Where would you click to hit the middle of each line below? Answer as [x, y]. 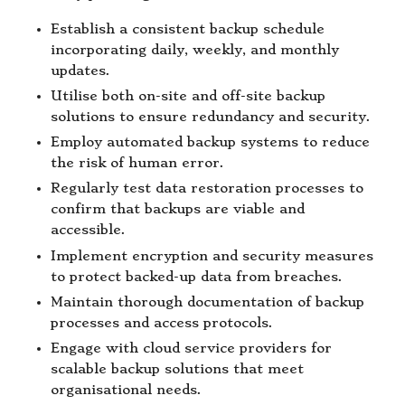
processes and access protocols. [162, 323]
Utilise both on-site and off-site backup [188, 97]
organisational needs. [126, 390]
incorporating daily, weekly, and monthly [195, 51]
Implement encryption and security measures [212, 256]
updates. [80, 71]
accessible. [88, 231]
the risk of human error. [137, 164]
